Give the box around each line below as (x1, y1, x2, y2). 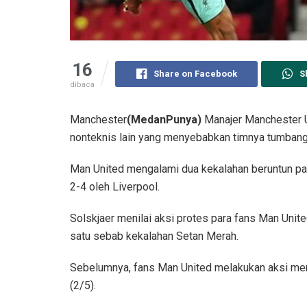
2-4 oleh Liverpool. (70, 180, 160, 193)
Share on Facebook (153, 68, 237, 79)
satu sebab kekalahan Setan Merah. (70, 229, 238, 243)
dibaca (70, 79, 95, 89)
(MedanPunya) (127, 112, 201, 126)
